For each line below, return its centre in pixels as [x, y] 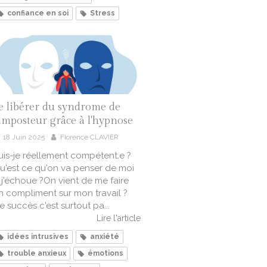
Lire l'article [119, 218]
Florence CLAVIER [89, 137]
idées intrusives [38, 237]
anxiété [105, 237]
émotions [105, 254]
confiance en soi [38, 13]
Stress [103, 13]
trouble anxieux [37, 254]
